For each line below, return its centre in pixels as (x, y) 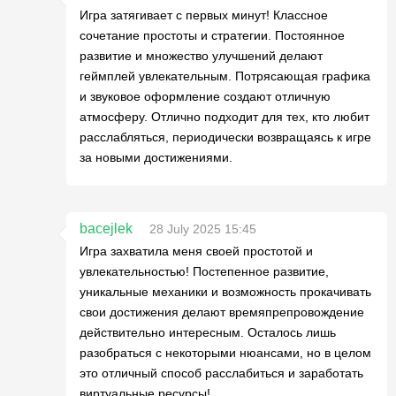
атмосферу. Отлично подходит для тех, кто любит (225, 117)
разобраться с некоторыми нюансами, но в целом (225, 353)
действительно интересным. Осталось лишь (208, 332)
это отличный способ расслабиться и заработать (221, 373)
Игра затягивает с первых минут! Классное (204, 15)
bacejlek (106, 228)
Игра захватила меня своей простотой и (196, 251)
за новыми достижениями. (156, 157)
